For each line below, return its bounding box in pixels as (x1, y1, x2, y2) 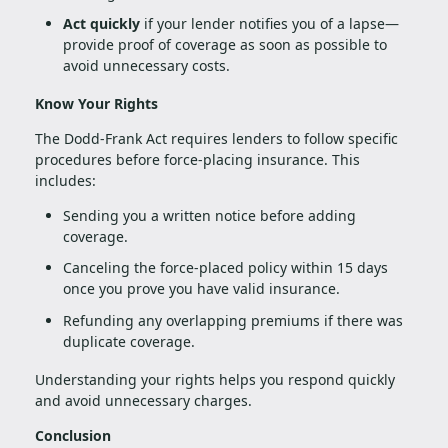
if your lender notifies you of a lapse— (140, 14, 399, 34)
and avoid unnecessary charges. (35, 390, 252, 410)
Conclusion (35, 425, 111, 445)
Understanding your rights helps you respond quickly (35, 369, 395, 389)
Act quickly (63, 14, 140, 34)
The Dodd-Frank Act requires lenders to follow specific (35, 128, 398, 148)
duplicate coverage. (63, 331, 195, 351)
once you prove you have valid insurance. (63, 279, 340, 299)
